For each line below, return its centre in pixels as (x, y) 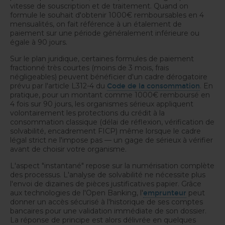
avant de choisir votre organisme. (68, 149)
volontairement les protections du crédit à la (87, 113)
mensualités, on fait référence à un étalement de (96, 24)
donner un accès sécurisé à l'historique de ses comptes (106, 202)
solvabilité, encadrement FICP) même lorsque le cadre (105, 131)
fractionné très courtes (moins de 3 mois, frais (89, 68)
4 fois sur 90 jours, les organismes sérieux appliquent (102, 104)
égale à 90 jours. (39, 42)
